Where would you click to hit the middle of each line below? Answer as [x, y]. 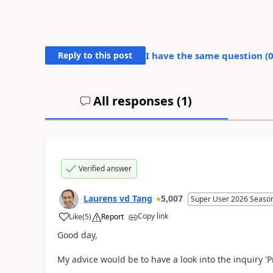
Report [112, 216]
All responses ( [136, 101]
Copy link [153, 216]
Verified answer [105, 168]
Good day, [77, 235]
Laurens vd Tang [118, 198]
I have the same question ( [207, 55]
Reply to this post [95, 55]
